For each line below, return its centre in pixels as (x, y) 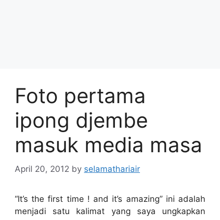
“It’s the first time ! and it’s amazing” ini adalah (110, 199)
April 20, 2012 (42, 169)
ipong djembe (81, 120)
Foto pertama (80, 96)
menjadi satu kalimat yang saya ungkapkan (110, 211)
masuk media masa (109, 145)
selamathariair (112, 169)
